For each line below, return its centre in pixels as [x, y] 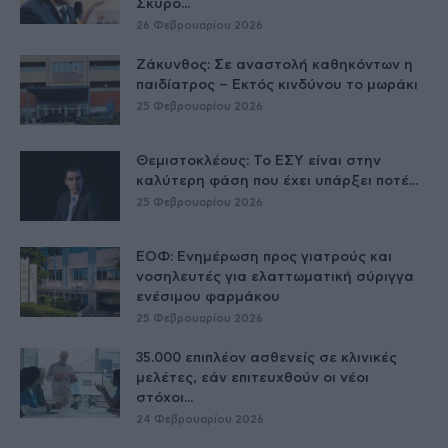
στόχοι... [164, 397]
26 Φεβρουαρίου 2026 [199, 25]
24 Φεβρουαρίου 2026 [200, 419]
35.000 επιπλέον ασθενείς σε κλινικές [266, 357]
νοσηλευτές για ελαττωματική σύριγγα [275, 276]
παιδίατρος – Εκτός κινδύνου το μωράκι [277, 84]
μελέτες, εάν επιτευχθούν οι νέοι [252, 377]
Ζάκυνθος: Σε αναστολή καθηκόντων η [274, 64]
